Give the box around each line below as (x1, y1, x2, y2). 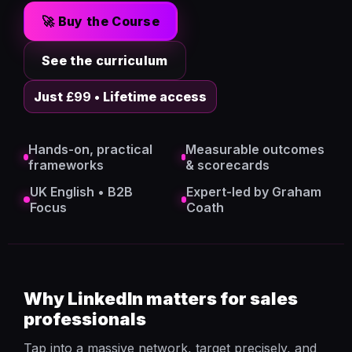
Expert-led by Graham (186, 184, 322, 200)
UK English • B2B (29, 184, 133, 200)
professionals (24, 309, 146, 329)
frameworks (27, 157, 104, 173)
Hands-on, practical (27, 141, 152, 157)
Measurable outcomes (185, 141, 325, 157)
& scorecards (185, 157, 270, 173)
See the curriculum (42, 53, 168, 68)
